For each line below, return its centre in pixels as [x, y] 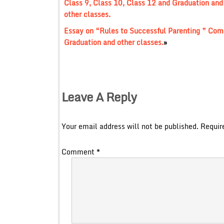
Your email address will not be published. [130, 126]
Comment [79, 151]
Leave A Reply [99, 96]
